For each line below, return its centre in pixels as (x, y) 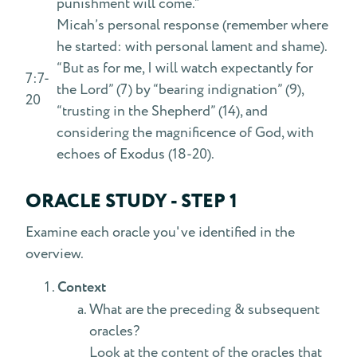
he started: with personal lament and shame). (192, 47)
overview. (55, 254)
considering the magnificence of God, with (185, 133)
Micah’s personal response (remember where (192, 25)
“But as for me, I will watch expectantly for (185, 68)
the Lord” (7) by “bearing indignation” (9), (180, 90)
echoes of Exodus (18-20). (137, 154)
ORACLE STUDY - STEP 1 (131, 202)
